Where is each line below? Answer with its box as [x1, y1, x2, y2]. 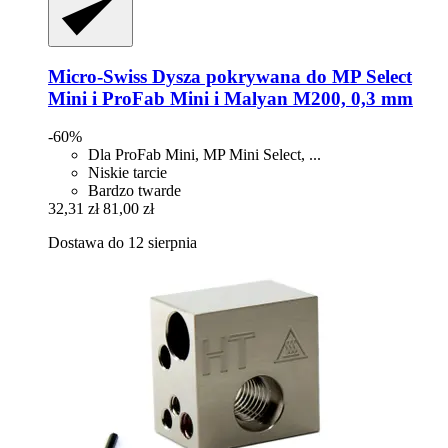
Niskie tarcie [88, 164, 167, 182]
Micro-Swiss [48, 65, 147, 87]
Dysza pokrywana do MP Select [147, 65, 412, 87]
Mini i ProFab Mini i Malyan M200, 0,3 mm [48, 87, 413, 109]
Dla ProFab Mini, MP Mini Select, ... [88, 146, 321, 164]
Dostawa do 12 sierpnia [48, 234, 197, 252]
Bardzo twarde [88, 182, 181, 200]
